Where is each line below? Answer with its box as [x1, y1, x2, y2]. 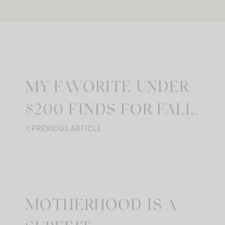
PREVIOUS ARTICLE [31, 123, 101, 134]
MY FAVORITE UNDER [25, 80, 189, 96]
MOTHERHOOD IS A [25, 198, 177, 214]
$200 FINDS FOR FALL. [25, 103, 198, 119]
